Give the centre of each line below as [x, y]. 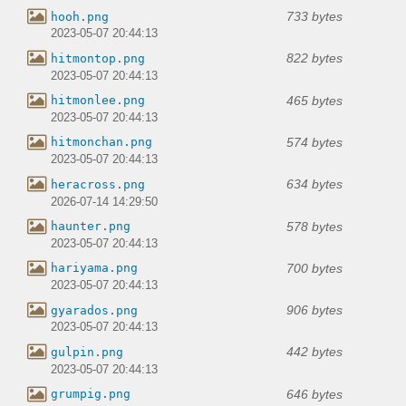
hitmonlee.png [98, 101]
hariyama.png [94, 268]
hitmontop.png [98, 58]
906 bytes [314, 310]
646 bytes [314, 394]
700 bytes [314, 268]
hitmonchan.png [101, 142]
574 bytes [314, 142]
